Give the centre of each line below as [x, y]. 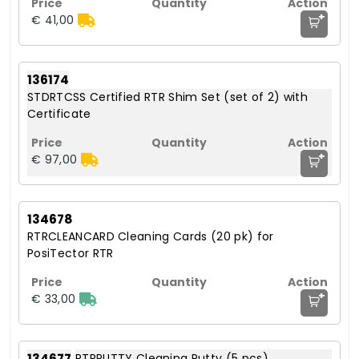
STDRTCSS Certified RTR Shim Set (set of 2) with [168, 97]
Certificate [59, 114]
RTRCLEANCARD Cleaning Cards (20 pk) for [151, 237]
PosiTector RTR [71, 254]
